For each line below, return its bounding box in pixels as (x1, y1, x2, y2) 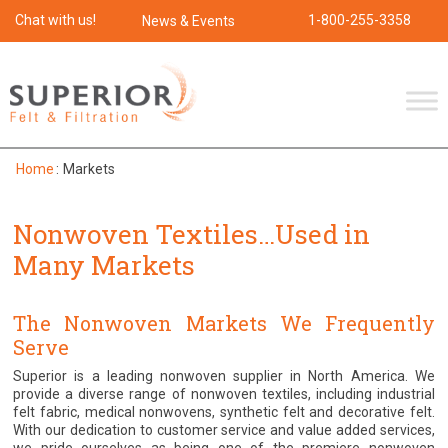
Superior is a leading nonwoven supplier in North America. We (13, 368, 435, 384)
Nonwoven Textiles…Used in (13, 217, 371, 251)
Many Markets (13, 248, 196, 282)
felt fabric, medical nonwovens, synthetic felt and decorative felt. (13, 404, 435, 420)
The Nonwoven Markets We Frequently (13, 310, 435, 336)
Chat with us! (15, 12, 96, 28)
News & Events (141, 13, 235, 29)
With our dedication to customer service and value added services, (13, 422, 435, 438)
